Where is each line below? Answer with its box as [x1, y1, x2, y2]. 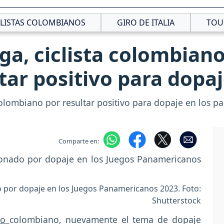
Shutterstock [152, 195, 201, 206]
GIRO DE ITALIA [117, 16, 175, 28]
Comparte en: [58, 136, 99, 145]
